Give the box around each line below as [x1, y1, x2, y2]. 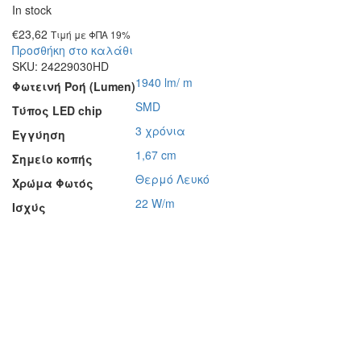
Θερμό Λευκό [135, 171, 210, 187]
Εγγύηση [12, 127, 65, 143]
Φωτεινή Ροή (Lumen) [12, 78, 135, 94]
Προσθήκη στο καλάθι [12, 42, 133, 58]
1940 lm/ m [135, 74, 193, 90]
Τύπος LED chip [12, 102, 102, 118]
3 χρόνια [135, 122, 185, 139]
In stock [12, 2, 52, 18]
